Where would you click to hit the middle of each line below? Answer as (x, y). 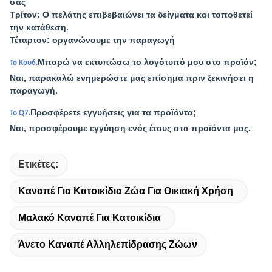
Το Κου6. (24, 63)
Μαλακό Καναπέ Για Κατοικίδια (90, 218)
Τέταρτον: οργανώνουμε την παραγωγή (92, 40)
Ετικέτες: (38, 164)
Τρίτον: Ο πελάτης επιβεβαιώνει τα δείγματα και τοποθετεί (131, 15)
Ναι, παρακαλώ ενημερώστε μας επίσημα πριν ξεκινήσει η (132, 78)
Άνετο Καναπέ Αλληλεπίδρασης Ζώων (108, 244)
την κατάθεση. (39, 27)
